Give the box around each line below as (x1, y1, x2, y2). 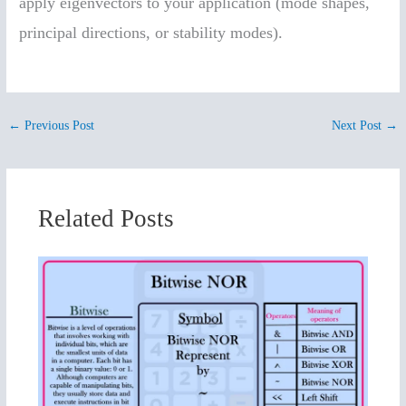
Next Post (331, 118, 385, 132)
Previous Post (21, 118, 95, 132)
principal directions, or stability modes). (19, 23, 284, 42)
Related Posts (37, 204, 174, 232)
